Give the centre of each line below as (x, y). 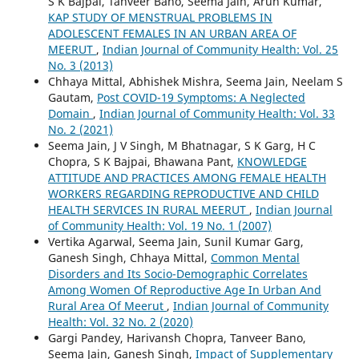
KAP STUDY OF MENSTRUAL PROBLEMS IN (160, 17)
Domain (70, 113)
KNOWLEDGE (272, 161)
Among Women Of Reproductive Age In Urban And (184, 289)
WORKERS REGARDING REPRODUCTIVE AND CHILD (183, 193)
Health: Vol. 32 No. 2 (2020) (120, 321)
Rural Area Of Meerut (107, 305)
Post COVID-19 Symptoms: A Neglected (201, 97)
